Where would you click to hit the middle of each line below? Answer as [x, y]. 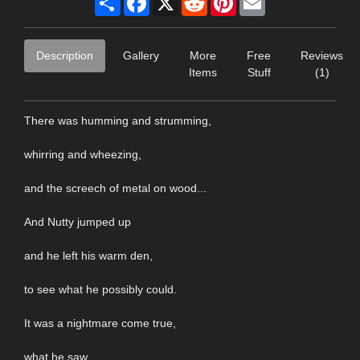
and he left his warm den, [88, 255]
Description [65, 55]
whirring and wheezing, [83, 154]
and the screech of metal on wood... [115, 188]
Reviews [322, 55]
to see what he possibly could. [100, 289]
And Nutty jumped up [78, 221]
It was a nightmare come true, [100, 323]
